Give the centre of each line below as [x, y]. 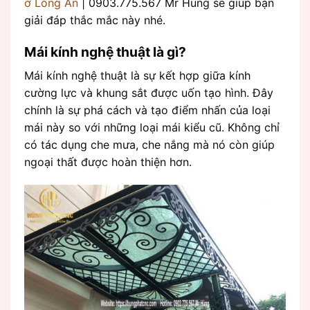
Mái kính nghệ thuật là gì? [105, 52]
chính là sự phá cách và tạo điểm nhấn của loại [147, 110]
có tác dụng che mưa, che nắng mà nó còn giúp [149, 144]
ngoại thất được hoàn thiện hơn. [108, 162]
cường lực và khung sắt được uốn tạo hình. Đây [149, 92]
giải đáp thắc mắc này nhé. [95, 20]
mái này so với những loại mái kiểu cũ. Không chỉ [152, 127]
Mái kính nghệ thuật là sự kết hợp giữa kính [137, 75]
